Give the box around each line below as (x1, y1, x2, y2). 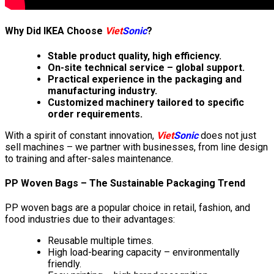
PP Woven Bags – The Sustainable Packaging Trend (5, 177, 245, 189)
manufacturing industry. (48, 84, 157, 97)
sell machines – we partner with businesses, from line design (5, 141, 268, 153)
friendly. (48, 258, 81, 270)
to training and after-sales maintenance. (5, 152, 173, 165)
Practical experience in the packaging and (48, 73, 242, 85)
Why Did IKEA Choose (5, 25, 105, 37)
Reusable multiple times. (48, 235, 154, 247)
